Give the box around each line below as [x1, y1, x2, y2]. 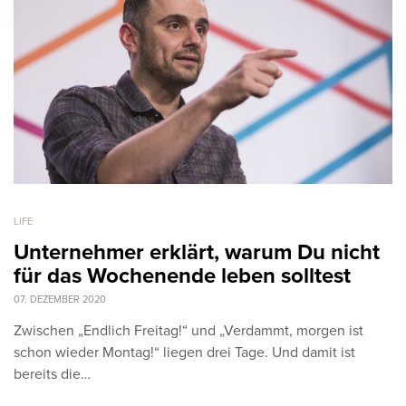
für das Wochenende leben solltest [14, 262, 351, 289]
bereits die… [14, 364, 91, 383]
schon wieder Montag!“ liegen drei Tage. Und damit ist [14, 343, 355, 362]
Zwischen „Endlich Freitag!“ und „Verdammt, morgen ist [14, 321, 363, 340]
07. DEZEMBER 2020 [14, 293, 106, 305]
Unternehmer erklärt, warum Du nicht [14, 238, 380, 266]
